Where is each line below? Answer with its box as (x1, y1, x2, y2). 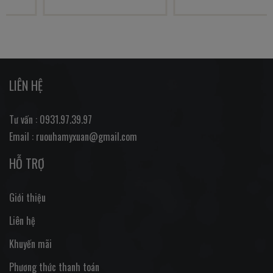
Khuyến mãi (9, 236, 52, 252)
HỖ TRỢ (9, 154, 44, 173)
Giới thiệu (9, 190, 46, 205)
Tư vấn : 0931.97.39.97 (9, 112, 92, 127)
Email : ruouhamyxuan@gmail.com (9, 129, 137, 144)
